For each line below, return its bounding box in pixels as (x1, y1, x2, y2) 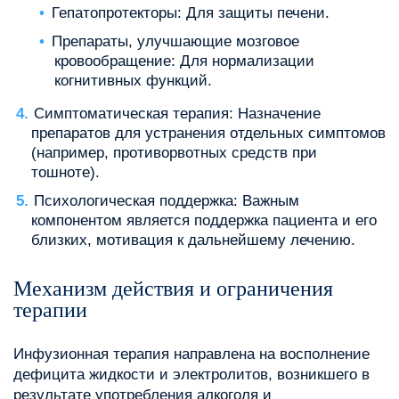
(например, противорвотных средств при (31, 144, 317, 162)
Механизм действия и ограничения (13, 277, 333, 301)
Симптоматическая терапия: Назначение (34, 105, 321, 123)
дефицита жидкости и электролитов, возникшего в (13, 366, 370, 384)
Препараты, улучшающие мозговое (52, 33, 299, 51)
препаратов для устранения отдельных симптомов (31, 125, 386, 142)
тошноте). (31, 164, 100, 182)
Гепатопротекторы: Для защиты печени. (52, 4, 330, 22)
